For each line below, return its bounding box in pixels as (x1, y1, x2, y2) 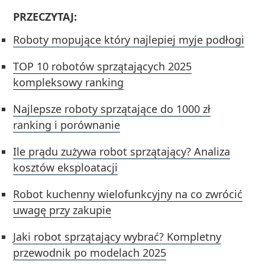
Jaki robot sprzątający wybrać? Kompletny (13, 229, 222, 244)
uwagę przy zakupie (13, 202, 112, 217)
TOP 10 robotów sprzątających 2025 (13, 59, 192, 73)
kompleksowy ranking (13, 75, 124, 89)
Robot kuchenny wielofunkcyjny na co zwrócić (13, 186, 243, 201)
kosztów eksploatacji (13, 160, 118, 174)
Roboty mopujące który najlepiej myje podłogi (13, 32, 245, 47)
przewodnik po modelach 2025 (13, 245, 167, 260)
